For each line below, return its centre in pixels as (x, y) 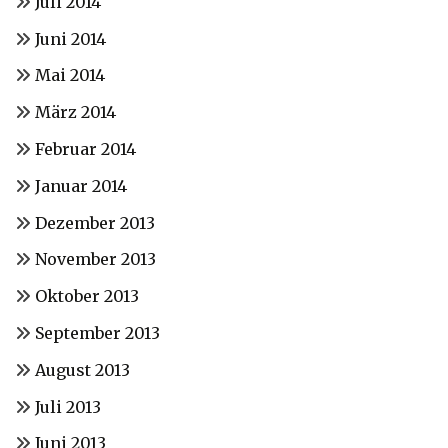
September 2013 (97, 332)
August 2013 (82, 369)
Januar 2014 (81, 185)
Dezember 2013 (95, 222)
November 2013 (95, 259)
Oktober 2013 (87, 296)
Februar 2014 (85, 148)
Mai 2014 (70, 75)
